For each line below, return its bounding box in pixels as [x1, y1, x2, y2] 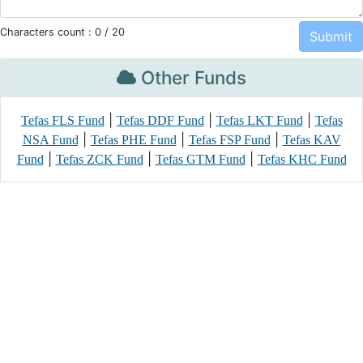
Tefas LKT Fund [216, 113, 303, 127]
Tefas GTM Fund [155, 152, 246, 166]
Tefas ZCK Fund [55, 152, 143, 166]
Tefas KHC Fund [257, 152, 347, 166]
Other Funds [136, 66, 246, 88]
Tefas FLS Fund [20, 113, 105, 127]
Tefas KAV [282, 133, 341, 147]
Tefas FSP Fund [188, 133, 271, 147]
